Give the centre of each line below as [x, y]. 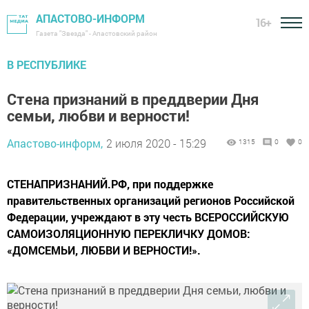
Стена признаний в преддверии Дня [133, 99]
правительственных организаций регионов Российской [151, 200]
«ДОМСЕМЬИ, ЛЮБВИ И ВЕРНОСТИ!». [104, 250]
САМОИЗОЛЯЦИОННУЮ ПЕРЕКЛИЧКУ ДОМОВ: [129, 233]
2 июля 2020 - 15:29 [156, 143]
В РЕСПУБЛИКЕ [47, 64]
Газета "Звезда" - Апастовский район [97, 33]
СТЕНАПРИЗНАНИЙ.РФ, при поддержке [110, 184]
